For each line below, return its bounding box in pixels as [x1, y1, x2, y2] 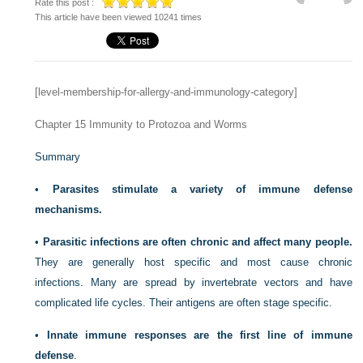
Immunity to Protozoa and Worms [86, 118, 248, 130]
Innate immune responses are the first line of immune [46, 329, 352, 341]
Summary [35, 151, 81, 163]
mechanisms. [35, 203, 103, 216]
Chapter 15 [35, 118, 87, 130]
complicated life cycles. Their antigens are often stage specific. [35, 297, 333, 309]
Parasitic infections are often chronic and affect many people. [42, 236, 352, 248]
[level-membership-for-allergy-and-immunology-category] [35, 86, 298, 98]
